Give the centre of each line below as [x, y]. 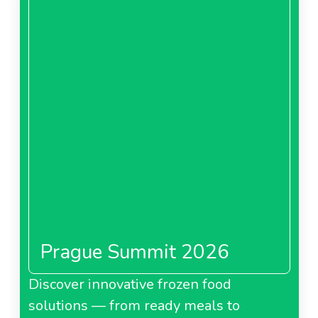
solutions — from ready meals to [134, 305]
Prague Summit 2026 [135, 252]
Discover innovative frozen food [130, 284]
